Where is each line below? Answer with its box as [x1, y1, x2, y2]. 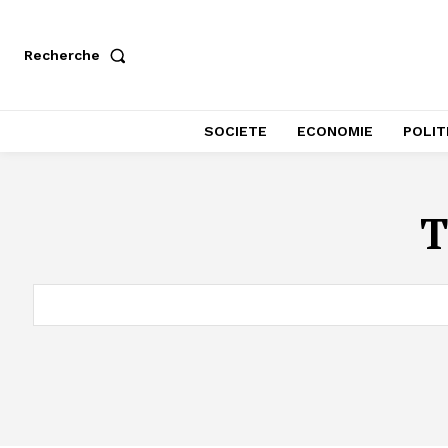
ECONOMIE [297, 123, 373, 139]
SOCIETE [204, 123, 267, 139]
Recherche [24, 47, 100, 63]
